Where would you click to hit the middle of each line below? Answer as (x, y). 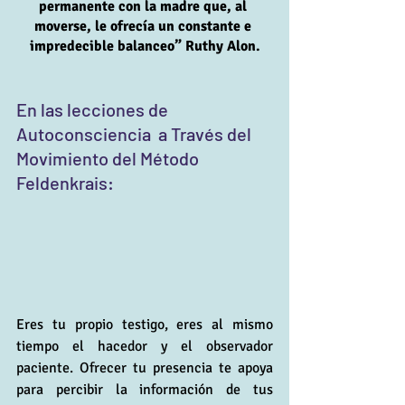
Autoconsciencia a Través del (136, 133)
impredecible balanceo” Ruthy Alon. (145, 46)
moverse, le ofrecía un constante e (145, 26)
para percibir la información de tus (145, 389)
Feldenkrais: (65, 182)
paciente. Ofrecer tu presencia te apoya (145, 367)
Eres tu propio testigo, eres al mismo (145, 324)
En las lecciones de (94, 109)
